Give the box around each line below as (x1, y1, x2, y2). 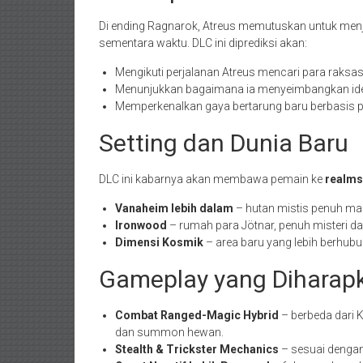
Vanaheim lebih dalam (115, 202, 233, 216)
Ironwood (115, 219, 167, 233)
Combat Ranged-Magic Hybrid (115, 309, 279, 322)
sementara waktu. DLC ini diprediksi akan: (99, 36, 307, 50)
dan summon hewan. (115, 326, 224, 340)
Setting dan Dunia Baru (99, 129, 348, 158)
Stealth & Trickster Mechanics (115, 343, 279, 357)
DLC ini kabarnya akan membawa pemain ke (99, 173, 325, 186)
